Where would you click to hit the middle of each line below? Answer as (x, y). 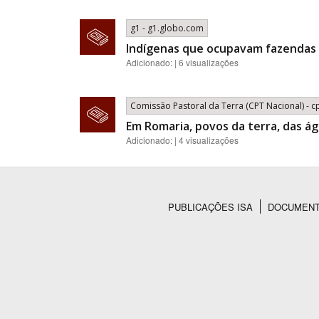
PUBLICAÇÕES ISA (210, 207)
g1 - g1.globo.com (167, 28)
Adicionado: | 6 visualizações (182, 62)
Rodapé (111, 225)
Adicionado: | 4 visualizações (182, 140)
